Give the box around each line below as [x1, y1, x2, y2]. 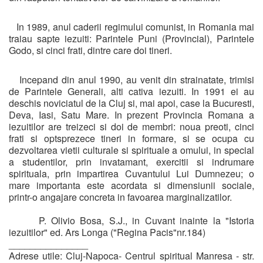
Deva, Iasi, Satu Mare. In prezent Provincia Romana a [9, 107, 254, 122]
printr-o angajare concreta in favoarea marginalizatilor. [9, 190, 232, 204]
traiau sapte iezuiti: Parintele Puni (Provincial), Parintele [9, 31, 254, 45]
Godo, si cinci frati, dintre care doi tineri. [9, 43, 172, 57]
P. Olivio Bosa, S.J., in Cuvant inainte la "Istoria [9, 213, 254, 227]
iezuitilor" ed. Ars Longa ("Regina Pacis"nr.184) [9, 225, 205, 239]
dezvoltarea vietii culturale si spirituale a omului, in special [9, 143, 254, 157]
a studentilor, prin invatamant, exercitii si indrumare [9, 154, 254, 168]
